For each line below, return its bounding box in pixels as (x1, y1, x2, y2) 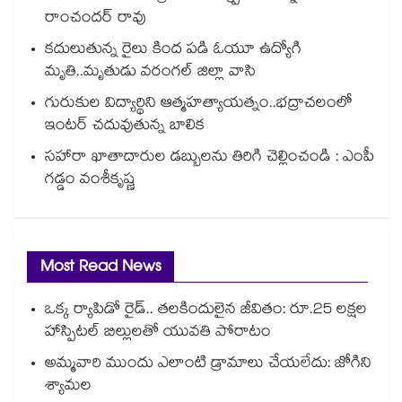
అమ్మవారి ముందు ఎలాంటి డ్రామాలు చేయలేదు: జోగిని (45, 352, 371, 379)
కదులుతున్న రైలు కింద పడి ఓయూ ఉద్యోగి (45, 38, 301, 65)
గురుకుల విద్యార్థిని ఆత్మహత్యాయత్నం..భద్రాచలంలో (45, 92, 353, 118)
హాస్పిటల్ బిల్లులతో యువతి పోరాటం (45, 320, 271, 347)
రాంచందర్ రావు (45, 6, 146, 33)
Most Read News (40, 254, 161, 284)
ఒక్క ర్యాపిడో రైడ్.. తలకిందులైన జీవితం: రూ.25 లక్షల (45, 298, 367, 325)
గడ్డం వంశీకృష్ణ (45, 168, 135, 195)
